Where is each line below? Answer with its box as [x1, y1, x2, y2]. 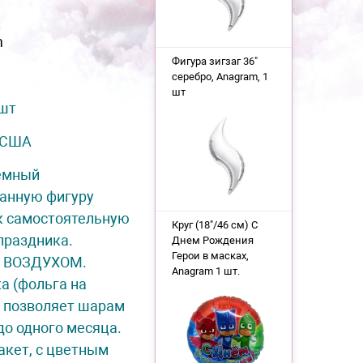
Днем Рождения [171, 234, 254, 246]
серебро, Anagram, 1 [171, 70, 268, 83]
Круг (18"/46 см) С [171, 219, 258, 231]
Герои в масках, [171, 250, 249, 262]
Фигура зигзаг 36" [171, 55, 258, 67]
